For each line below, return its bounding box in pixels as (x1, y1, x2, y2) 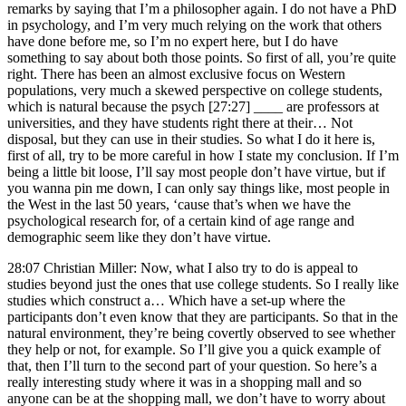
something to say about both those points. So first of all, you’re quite (7, 49, 396, 65)
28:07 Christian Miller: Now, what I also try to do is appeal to (7, 259, 358, 275)
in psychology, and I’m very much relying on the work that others (7, 16, 382, 33)
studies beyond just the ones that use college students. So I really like (7, 275, 399, 292)
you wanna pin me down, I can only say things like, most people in (7, 179, 390, 196)
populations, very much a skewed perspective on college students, (7, 82, 382, 98)
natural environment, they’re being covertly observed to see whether (7, 324, 395, 341)
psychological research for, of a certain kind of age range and (7, 212, 354, 228)
